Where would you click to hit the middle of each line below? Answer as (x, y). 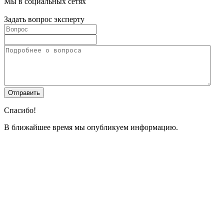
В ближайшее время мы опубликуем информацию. (91, 127)
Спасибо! (20, 110)
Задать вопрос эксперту (44, 19)
